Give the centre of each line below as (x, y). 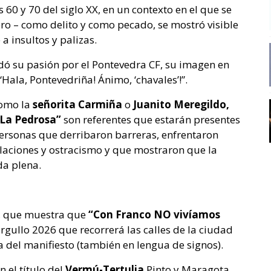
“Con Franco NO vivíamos (154, 215)
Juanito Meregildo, (181, 105)
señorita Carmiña (77, 105)
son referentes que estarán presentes (152, 120)
